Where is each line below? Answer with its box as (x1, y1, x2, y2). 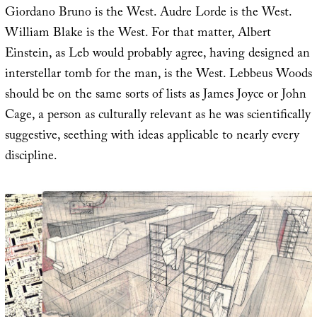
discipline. (4, 146, 57, 168)
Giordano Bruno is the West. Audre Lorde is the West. (4, 2, 292, 25)
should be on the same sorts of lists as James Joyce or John (4, 84, 306, 107)
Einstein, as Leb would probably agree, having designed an (4, 43, 310, 66)
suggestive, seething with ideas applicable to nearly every (4, 125, 299, 148)
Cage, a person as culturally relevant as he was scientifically (4, 105, 311, 127)
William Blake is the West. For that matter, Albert (4, 23, 271, 45)
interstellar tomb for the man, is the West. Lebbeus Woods (4, 64, 312, 86)
